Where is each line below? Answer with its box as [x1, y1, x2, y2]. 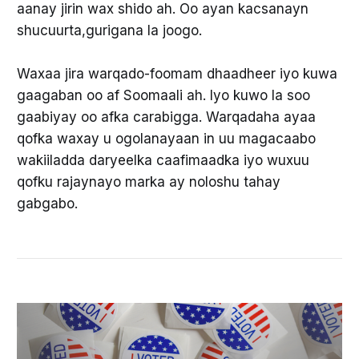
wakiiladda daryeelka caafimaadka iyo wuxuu [16, 151, 309, 168]
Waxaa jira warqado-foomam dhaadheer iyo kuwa [16, 65, 337, 82]
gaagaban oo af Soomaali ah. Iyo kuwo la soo [16, 87, 310, 103]
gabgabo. [16, 195, 82, 212]
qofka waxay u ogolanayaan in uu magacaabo [16, 130, 316, 147]
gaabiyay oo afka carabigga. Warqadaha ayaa [16, 108, 316, 125]
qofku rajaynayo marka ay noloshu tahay [16, 173, 280, 190]
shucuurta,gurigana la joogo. [16, 22, 202, 38]
